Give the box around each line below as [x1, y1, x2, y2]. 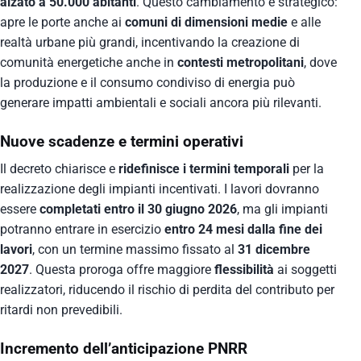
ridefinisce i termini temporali [118, 161, 289, 177]
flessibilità [214, 262, 274, 278]
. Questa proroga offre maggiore [29, 262, 214, 278]
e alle [288, 15, 321, 31]
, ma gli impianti [237, 201, 328, 218]
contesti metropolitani [177, 55, 304, 71]
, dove [304, 55, 337, 71]
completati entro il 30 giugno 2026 [39, 201, 237, 218]
